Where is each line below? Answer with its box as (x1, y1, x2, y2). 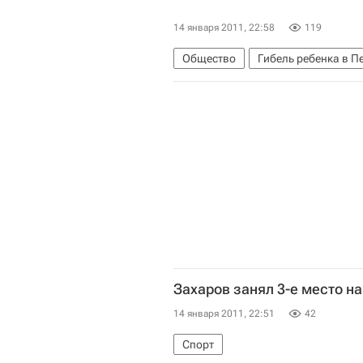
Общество (182, 51, 236, 65)
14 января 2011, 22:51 (173, 307, 275, 319)
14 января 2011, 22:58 (173, 21, 275, 33)
